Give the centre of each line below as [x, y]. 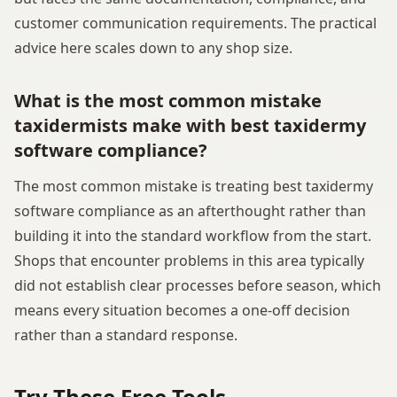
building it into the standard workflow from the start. [193, 235]
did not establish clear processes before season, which [198, 285]
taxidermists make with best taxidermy [190, 125]
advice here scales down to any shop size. [153, 47]
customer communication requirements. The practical [195, 23]
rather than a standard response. [126, 335]
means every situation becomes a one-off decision [182, 310]
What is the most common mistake [168, 100]
